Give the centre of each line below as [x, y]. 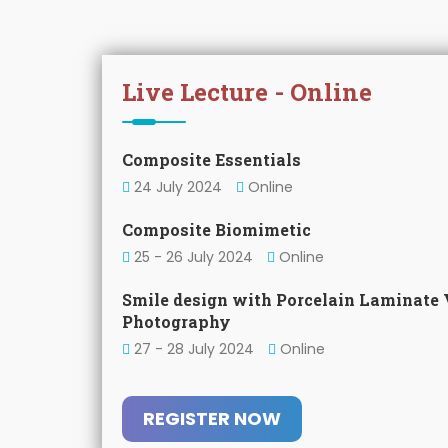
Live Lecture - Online [247, 92]
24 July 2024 [178, 187]
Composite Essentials [211, 159]
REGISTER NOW [212, 418]
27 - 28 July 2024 [194, 349]
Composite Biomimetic [216, 229]
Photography [176, 321]
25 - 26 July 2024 [193, 257]
